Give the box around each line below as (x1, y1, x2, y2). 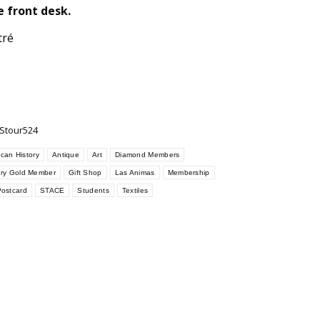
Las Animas (114, 169, 155, 176)
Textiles (121, 186, 149, 194)
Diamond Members (114, 151, 180, 159)
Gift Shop (68, 169, 102, 176)
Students (77, 186, 109, 194)
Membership (167, 169, 210, 176)
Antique (51, 151, 80, 159)
